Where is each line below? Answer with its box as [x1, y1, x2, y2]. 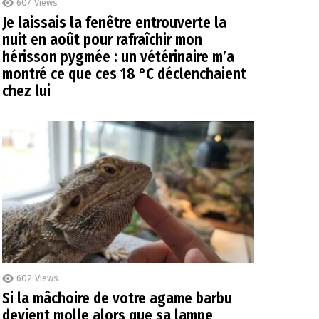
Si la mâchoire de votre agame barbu [2, 289, 232, 308]
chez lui [2, 81, 51, 100]
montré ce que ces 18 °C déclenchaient [2, 64, 246, 83]
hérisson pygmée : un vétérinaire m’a [2, 47, 234, 66]
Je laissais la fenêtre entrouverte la [2, 13, 226, 32]
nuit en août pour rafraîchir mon [2, 30, 202, 49]
